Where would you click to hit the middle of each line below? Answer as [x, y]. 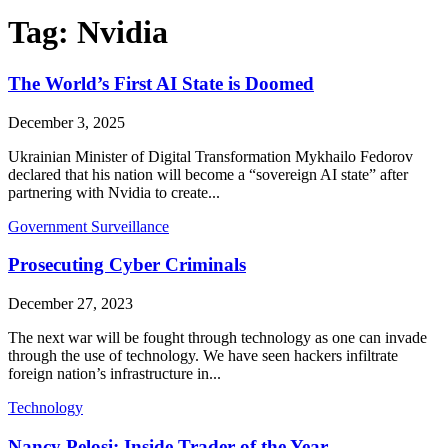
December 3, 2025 [66, 122]
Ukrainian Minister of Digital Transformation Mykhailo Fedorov [210, 156]
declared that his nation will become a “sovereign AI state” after [208, 174]
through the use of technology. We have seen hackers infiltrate [203, 356]
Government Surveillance [88, 226]
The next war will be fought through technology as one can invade [217, 338]
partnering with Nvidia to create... [114, 192]
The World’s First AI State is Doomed [161, 83]
